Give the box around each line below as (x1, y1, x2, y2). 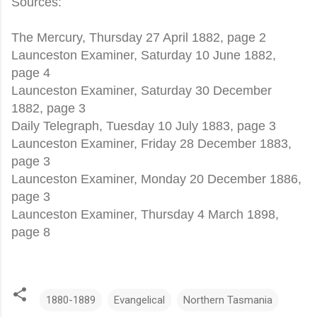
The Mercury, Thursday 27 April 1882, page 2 (11, 30, 266, 45)
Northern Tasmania (183, 293, 272, 306)
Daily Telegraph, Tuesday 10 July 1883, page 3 (11, 118, 276, 133)
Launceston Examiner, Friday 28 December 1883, (11, 136, 292, 151)
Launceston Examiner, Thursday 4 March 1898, (11, 207, 279, 221)
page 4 (11, 65, 50, 80)
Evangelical (114, 293, 165, 306)
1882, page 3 (11, 100, 86, 115)
